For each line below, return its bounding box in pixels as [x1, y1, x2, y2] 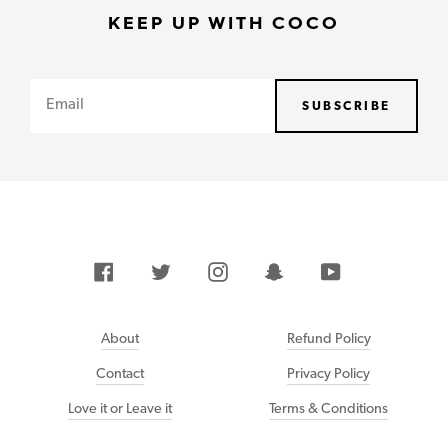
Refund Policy [286, 329, 371, 347]
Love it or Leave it [67, 399, 172, 417]
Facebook [113, 259, 181, 279]
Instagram [226, 259, 295, 279]
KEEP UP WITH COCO [108, 15, 340, 33]
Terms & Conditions [269, 399, 388, 417]
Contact [95, 364, 144, 382]
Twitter [169, 259, 216, 279]
